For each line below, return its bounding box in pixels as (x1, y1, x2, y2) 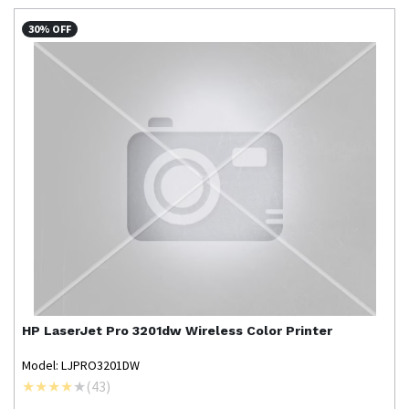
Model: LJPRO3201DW (22, 356, 140, 373)
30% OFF (28, 21, 72, 36)
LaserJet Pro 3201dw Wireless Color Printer (44, 322, 332, 338)
